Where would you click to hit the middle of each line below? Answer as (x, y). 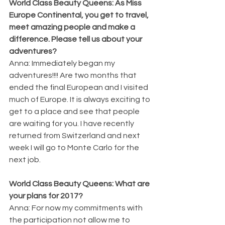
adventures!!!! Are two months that (74, 75)
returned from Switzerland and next (75, 135)
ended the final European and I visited (79, 87)
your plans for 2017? (46, 196)
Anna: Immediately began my (63, 63)
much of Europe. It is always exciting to (80, 99)
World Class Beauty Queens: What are (80, 184)
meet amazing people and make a (73, 27)
